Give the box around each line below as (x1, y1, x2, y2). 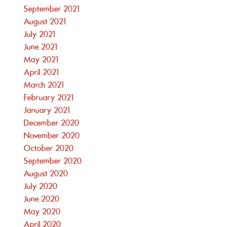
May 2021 (24, 55, 59, 65)
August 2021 (24, 17, 66, 27)
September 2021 (24, 5, 80, 14)
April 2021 (24, 68, 59, 78)
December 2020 (24, 119, 80, 128)
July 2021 (24, 30, 56, 40)
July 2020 (24, 182, 58, 192)
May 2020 (24, 207, 61, 217)
